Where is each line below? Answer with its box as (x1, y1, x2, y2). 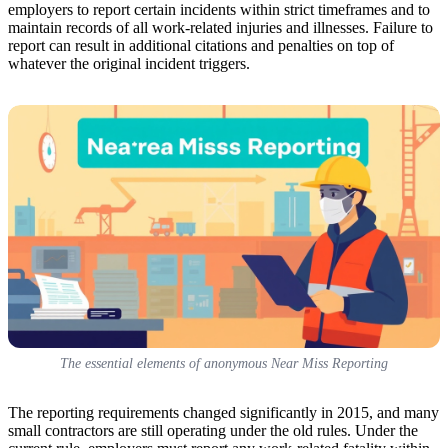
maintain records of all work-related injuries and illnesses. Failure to (8, 18, 433, 36)
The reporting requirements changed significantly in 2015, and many (8, 403, 439, 421)
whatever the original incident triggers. (8, 54, 250, 72)
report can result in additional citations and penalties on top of (8, 36, 394, 54)
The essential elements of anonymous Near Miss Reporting (60, 355, 388, 371)
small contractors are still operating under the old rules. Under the (8, 421, 418, 439)
